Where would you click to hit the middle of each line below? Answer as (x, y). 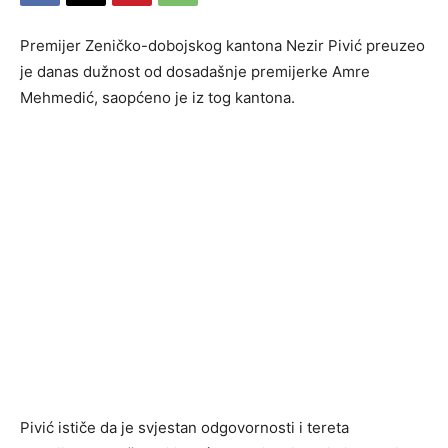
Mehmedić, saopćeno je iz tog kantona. (157, 97)
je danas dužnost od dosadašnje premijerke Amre (195, 71)
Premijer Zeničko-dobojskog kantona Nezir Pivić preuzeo (222, 45)
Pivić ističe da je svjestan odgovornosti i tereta (184, 427)
